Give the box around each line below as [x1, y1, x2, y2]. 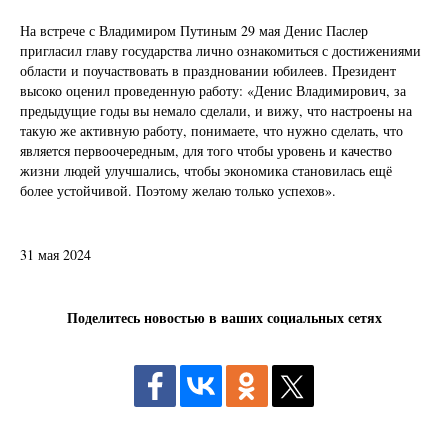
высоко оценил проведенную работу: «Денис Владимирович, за [20, 80, 406, 100]
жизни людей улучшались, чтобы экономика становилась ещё [20, 160, 392, 180]
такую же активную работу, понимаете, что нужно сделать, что [20, 120, 403, 140]
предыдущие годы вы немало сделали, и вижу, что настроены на [20, 100, 412, 120]
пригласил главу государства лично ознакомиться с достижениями [20, 40, 421, 60]
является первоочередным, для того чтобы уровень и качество [20, 140, 392, 160]
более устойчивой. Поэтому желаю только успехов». [20, 180, 336, 200]
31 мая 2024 [20, 244, 91, 264]
